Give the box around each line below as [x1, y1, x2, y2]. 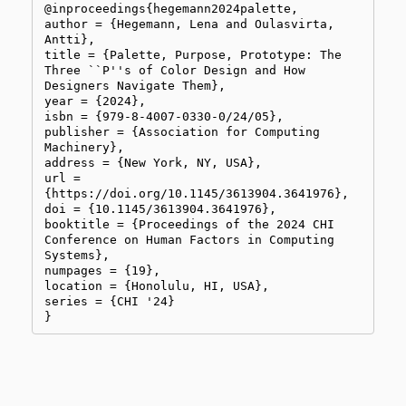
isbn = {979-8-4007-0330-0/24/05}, [44, 110, 285, 124]
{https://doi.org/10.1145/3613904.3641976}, [44, 187, 350, 201]
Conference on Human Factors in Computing [44, 233, 335, 247]
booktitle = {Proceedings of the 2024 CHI [44, 217, 335, 232]
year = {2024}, [44, 94, 147, 109]
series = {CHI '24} [44, 295, 176, 309]
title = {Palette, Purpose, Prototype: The [44, 48, 343, 63]
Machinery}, [44, 140, 125, 155]
